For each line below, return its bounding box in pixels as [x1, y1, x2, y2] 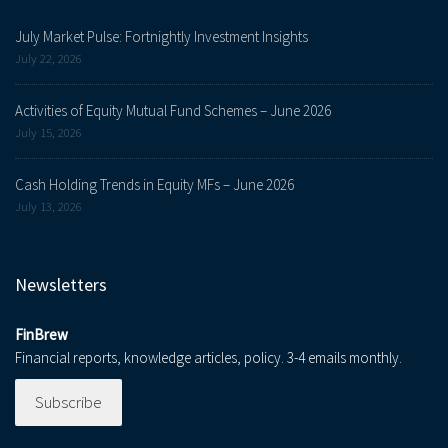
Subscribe [35, 391, 102, 414]
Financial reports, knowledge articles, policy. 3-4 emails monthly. [15, 348, 402, 368]
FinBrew [15, 325, 68, 345]
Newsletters [15, 273, 107, 297]
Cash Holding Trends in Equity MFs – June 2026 [15, 175, 294, 195]
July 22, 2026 [15, 50, 82, 67]
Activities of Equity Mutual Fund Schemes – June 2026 [15, 101, 331, 121]
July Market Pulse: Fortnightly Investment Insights [15, 27, 308, 47]
